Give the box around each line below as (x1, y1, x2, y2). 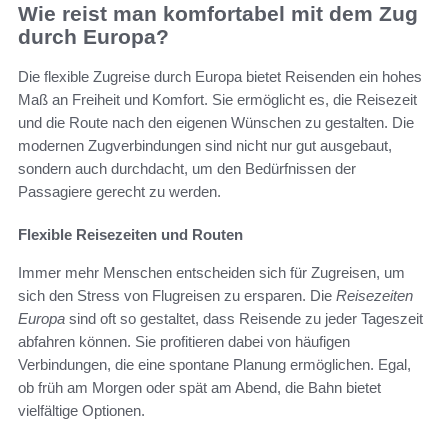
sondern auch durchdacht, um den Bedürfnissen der (18, 160, 356, 178)
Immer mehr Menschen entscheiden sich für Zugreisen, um (18, 264, 405, 282)
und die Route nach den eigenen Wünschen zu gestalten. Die (18, 114, 414, 132)
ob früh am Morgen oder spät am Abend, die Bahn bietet (18, 379, 381, 397)
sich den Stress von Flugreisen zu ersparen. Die (18, 287, 336, 305)
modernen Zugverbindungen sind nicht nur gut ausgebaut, (18, 137, 392, 155)
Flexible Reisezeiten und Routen (18, 226, 243, 244)
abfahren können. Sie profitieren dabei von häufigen (18, 333, 350, 351)
